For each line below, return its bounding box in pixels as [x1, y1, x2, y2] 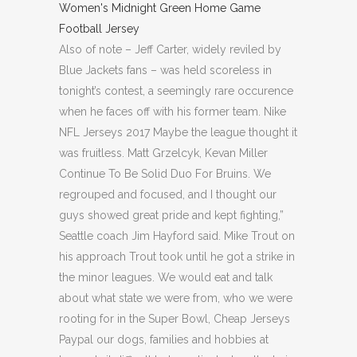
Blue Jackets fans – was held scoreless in [59, 64, 272, 77]
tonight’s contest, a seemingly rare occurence [59, 84, 293, 98]
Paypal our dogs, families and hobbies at [59, 333, 269, 347]
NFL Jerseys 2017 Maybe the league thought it [59, 126, 297, 139]
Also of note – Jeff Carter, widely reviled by [59, 43, 281, 57]
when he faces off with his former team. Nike [59, 105, 286, 119]
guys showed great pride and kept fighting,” [59, 209, 284, 222]
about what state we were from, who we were [59, 292, 292, 305]
